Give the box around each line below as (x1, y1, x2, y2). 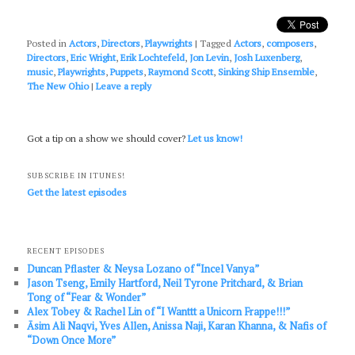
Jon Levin (189, 52, 230, 64)
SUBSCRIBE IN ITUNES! (27, 170, 126, 181)
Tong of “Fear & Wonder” (27, 290, 147, 305)
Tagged (200, 37, 232, 50)
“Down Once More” (27, 333, 116, 348)
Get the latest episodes (27, 186, 128, 199)
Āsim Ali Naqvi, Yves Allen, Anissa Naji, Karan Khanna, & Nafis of (27, 319, 327, 334)
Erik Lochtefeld (120, 52, 185, 64)
